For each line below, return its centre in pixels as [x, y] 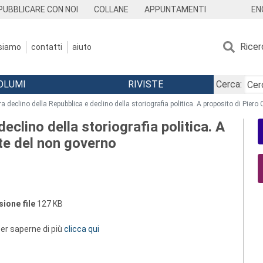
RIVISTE [145, 84]
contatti [47, 47]
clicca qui [82, 229]
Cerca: [229, 84]
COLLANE [112, 9]
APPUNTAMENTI [175, 9]
